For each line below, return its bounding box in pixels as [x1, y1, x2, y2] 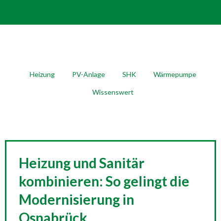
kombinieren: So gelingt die [19, 173, 189, 189]
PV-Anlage [72, 70, 105, 78]
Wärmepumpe [153, 70, 196, 78]
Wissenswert [92, 87, 134, 96]
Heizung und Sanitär [19, 154, 145, 171]
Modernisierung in [19, 191, 134, 208]
